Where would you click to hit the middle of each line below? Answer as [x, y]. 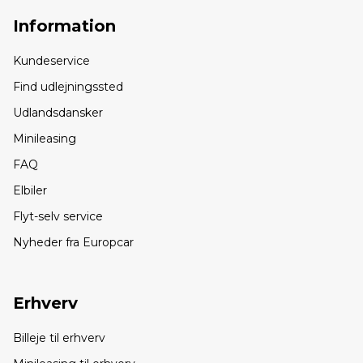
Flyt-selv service [58, 217]
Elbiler [30, 191]
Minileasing [45, 139]
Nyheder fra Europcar [73, 243]
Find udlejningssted [68, 87]
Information [64, 26]
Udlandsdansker [58, 113]
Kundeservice [51, 61]
